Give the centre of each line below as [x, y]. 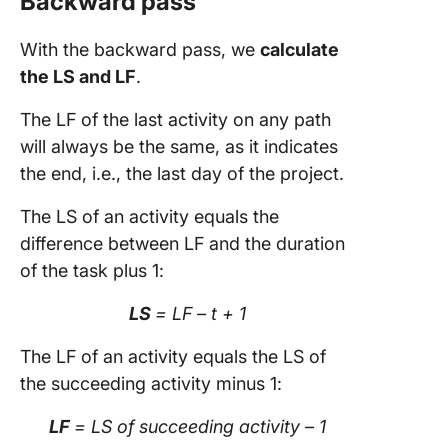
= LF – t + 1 [200, 313]
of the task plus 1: [92, 270]
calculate [299, 49]
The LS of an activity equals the [149, 216]
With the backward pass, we [140, 49]
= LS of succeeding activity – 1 [199, 426]
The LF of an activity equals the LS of [173, 356]
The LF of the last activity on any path [175, 119]
